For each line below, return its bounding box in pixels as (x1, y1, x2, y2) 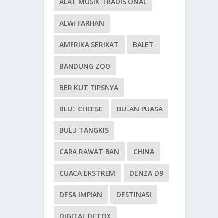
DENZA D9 (129, 168, 163, 178)
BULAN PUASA (117, 104, 163, 114)
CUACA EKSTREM (59, 168, 116, 178)
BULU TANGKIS (59, 126, 109, 135)
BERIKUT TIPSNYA (59, 83, 119, 92)
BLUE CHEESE (59, 104, 103, 114)
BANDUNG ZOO (59, 61, 111, 71)
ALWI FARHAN (59, 18, 105, 28)
